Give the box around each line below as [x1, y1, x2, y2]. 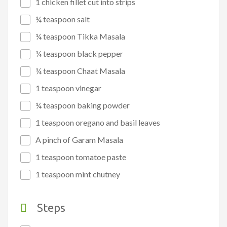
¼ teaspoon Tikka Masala [35, 31, 125, 42]
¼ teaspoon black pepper [35, 49, 123, 59]
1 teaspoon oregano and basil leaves [35, 118, 160, 128]
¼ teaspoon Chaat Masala [35, 66, 125, 76]
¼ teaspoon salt [35, 14, 90, 24]
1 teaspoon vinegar [35, 83, 101, 93]
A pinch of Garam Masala [35, 135, 123, 145]
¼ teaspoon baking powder [35, 100, 130, 110]
